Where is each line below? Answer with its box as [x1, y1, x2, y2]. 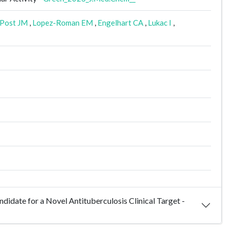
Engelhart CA [98, 18, 143, 27]
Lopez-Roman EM [32, 18, 93, 27]
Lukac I [148, 18, 171, 27]
